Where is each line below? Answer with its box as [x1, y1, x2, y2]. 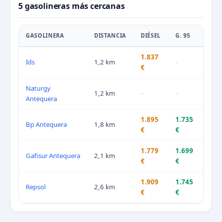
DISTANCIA [94, 32, 127, 40]
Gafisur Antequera [26, 151, 80, 161]
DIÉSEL [141, 32, 161, 40]
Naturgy [26, 84, 51, 93]
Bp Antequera [26, 120, 67, 129]
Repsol [26, 182, 46, 192]
